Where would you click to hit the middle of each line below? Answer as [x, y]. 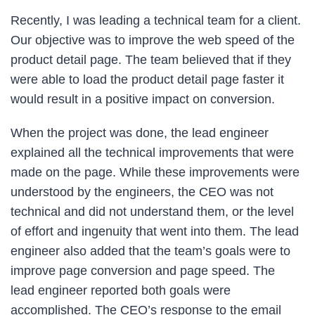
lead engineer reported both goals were [121, 290]
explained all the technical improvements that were [152, 152]
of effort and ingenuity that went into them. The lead [155, 231]
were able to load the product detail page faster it [147, 79]
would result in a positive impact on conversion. [143, 99]
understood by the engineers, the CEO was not [142, 192]
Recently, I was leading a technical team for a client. [156, 20]
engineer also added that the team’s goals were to [150, 251]
